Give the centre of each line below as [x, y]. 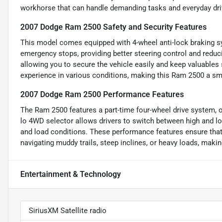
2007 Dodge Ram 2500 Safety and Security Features [113, 27]
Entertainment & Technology [71, 174]
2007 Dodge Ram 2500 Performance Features [102, 95]
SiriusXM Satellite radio [68, 211]
